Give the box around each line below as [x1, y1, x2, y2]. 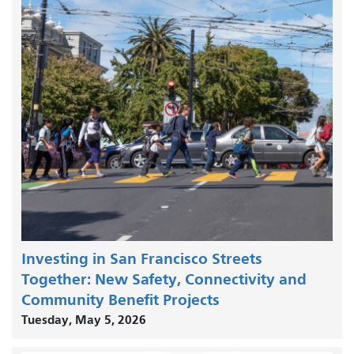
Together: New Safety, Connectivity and [21, 269, 307, 288]
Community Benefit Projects [21, 290, 220, 309]
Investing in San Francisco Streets [21, 249, 262, 268]
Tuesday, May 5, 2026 [21, 311, 146, 327]
